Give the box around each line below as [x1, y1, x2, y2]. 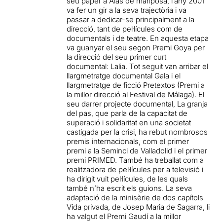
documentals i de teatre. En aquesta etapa [67, 34, 209, 43]
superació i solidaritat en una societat [67, 118, 191, 127]
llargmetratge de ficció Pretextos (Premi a [67, 80, 205, 90]
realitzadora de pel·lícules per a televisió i [67, 165, 204, 174]
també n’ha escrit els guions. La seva [67, 184, 192, 193]
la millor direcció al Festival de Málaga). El [67, 90, 205, 99]
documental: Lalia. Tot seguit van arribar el [67, 62, 209, 71]
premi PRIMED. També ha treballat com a [67, 155, 204, 165]
